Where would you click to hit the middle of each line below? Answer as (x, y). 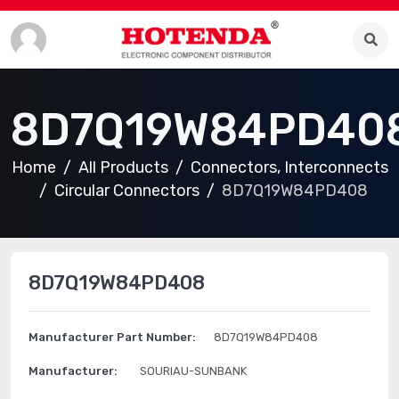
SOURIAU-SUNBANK (193, 371)
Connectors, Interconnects (289, 167)
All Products (123, 167)
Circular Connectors (126, 191)
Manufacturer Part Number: (112, 337)
